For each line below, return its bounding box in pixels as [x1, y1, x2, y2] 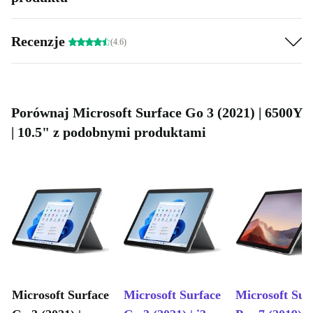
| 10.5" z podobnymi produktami [11, 124, 206, 140]
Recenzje [11, 33, 68, 49]
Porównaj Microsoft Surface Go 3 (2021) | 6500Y [11, 105, 302, 121]
